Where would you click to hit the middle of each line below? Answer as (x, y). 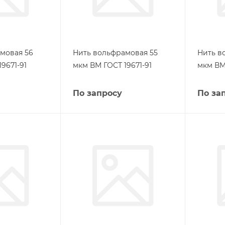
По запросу (97, 93)
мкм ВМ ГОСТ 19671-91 (112, 65)
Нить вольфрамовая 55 (115, 52)
